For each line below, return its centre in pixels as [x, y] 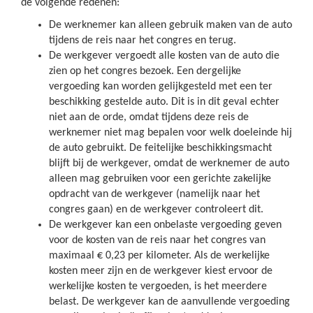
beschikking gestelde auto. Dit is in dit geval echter [164, 102]
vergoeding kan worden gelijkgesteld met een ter [161, 87]
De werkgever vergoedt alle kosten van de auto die [164, 56]
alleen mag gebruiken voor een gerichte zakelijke [160, 179]
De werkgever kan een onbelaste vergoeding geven [165, 225]
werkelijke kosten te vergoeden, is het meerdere [158, 286]
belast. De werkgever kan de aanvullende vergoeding [169, 302]
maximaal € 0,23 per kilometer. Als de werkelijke [159, 256]
